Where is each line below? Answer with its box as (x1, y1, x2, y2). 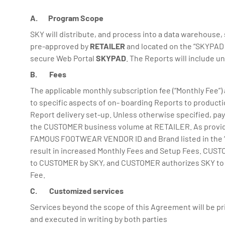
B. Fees (30, 69, 66, 79)
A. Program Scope (30, 13, 103, 23)
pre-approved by (30, 41, 90, 51)
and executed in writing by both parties (30, 214, 167, 223)
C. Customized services (30, 186, 124, 195)
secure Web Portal (30, 53, 96, 63)
